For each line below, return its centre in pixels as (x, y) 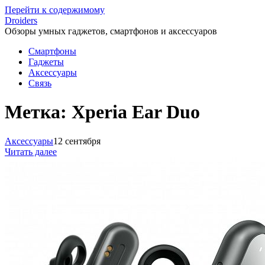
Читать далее (31, 151)
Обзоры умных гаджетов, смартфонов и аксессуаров (111, 31)
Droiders (21, 20)
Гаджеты (46, 62)
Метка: (38, 112)
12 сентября (77, 141)
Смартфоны (52, 51)
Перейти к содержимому (55, 10)
